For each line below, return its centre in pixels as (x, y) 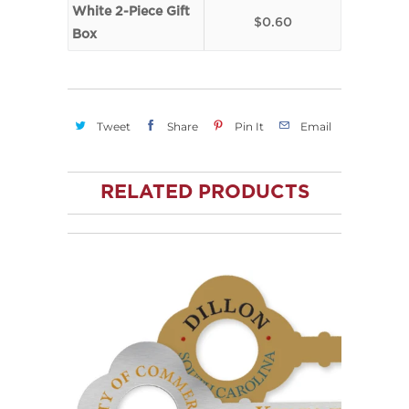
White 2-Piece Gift (131, 12)
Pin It (249, 126)
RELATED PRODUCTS (204, 192)
